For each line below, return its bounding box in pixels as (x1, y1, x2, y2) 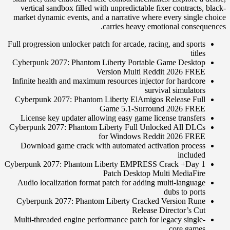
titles (190, 48, 205, 57)
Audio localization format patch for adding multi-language (17, 178, 205, 187)
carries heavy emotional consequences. (103, 22, 226, 31)
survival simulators (145, 85, 205, 94)
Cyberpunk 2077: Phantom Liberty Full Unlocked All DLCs (9, 122, 205, 131)
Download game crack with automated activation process (21, 141, 205, 150)
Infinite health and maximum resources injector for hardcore (12, 76, 205, 85)
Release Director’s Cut (132, 205, 205, 215)
